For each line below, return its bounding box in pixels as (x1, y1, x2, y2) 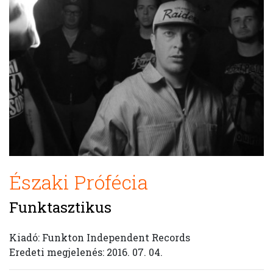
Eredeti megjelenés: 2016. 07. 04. (9, 246, 163, 258)
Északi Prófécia (9, 169, 148, 195)
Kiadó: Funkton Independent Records (9, 231, 190, 244)
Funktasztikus (9, 197, 112, 217)
